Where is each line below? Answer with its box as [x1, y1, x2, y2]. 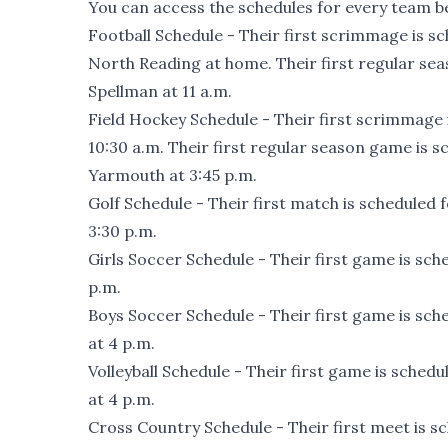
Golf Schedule [88, 193, 192, 214]
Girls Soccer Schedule [88, 249, 254, 270]
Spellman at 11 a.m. [88, 81, 232, 102]
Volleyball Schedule [88, 361, 230, 382]
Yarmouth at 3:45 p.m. [88, 165, 257, 186]
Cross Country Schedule [88, 417, 272, 438]
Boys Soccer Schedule [88, 305, 254, 326]
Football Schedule [88, 25, 223, 46]
